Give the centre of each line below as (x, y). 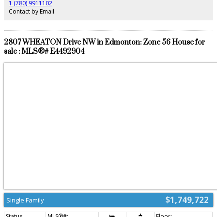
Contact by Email (31, 12)
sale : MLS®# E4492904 (44, 52)
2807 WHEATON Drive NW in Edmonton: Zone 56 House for (104, 43)
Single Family (25, 200)
